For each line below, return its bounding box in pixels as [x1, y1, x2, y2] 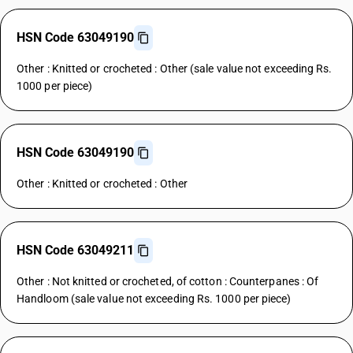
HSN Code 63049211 [17, 243, 134, 258]
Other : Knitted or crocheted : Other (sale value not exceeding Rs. [17, 62, 333, 75]
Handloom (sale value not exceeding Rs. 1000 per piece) [17, 292, 292, 305]
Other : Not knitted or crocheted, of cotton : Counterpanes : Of [17, 275, 319, 288]
